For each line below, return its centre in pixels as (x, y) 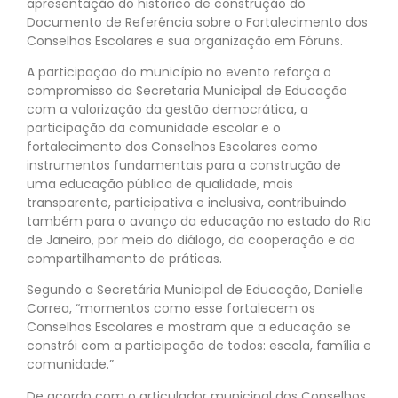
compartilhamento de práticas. (124, 258)
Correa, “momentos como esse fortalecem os (171, 309)
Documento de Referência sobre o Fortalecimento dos (197, 22)
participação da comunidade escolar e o (154, 127)
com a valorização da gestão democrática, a (167, 109)
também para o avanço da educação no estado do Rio (199, 221)
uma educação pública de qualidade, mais (160, 183)
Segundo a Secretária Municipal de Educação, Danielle (195, 290)
